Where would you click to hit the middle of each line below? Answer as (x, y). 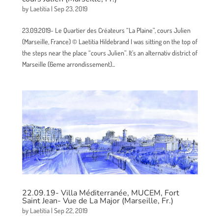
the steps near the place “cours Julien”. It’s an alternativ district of (110, 53)
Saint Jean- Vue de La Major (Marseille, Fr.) (97, 201)
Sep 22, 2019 (70, 211)
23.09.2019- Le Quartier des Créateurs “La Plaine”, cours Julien (106, 30)
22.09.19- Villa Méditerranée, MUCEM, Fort (100, 193)
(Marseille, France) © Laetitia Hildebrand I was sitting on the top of (110, 42)
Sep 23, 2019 (70, 9)
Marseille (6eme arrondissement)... (68, 64)
